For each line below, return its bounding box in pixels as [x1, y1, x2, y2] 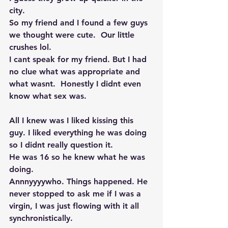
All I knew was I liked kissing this [9, 116, 136, 125]
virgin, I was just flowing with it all [9, 201, 141, 211]
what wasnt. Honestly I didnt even [9, 79, 144, 89]
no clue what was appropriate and [9, 67, 142, 76]
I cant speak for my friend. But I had [9, 54, 149, 64]
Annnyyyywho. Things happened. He [9, 177, 150, 186]
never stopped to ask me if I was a [9, 189, 144, 198]
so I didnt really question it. [9, 140, 116, 150]
